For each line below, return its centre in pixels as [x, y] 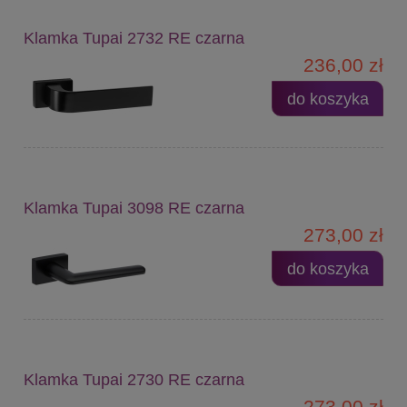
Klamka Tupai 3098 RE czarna [134, 208]
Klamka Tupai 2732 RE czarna [134, 38]
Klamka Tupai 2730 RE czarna [134, 379]
